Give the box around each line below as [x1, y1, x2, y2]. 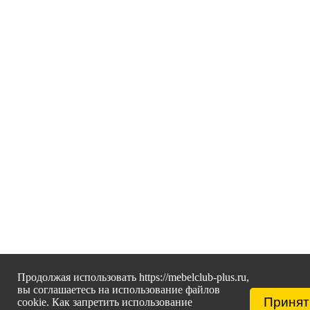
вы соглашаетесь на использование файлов [17, 284, 220, 295]
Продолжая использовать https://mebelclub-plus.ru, [17, 271, 249, 283]
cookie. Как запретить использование [17, 296, 192, 308]
